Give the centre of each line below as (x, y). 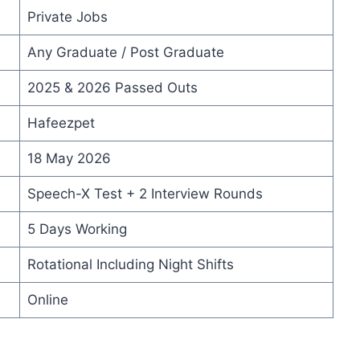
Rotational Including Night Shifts (130, 265)
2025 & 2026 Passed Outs (112, 88)
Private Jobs (67, 17)
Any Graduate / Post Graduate (125, 53)
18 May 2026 (69, 159)
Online (47, 300)
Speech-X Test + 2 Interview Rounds (145, 194)
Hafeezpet (61, 123)
